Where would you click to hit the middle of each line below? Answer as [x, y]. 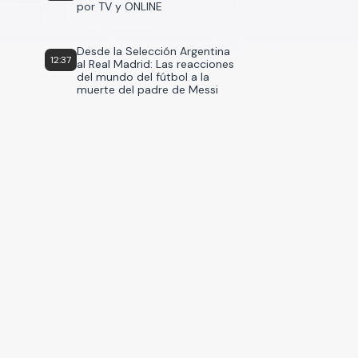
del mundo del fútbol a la [143, 77]
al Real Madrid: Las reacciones [155, 64]
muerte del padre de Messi [147, 89]
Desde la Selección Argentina [153, 51]
